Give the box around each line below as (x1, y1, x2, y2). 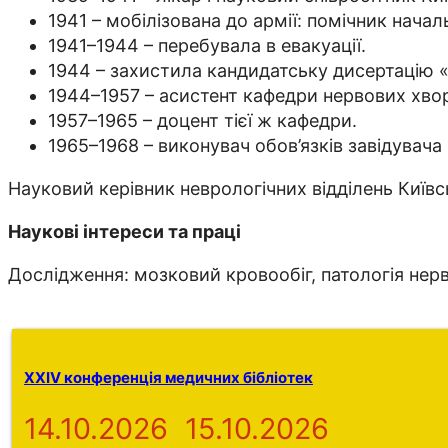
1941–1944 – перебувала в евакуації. (48, 35, 366, 57)
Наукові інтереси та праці (8, 221, 241, 243)
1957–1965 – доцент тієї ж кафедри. (48, 110, 357, 132)
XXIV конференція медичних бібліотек (24, 369, 313, 388)
